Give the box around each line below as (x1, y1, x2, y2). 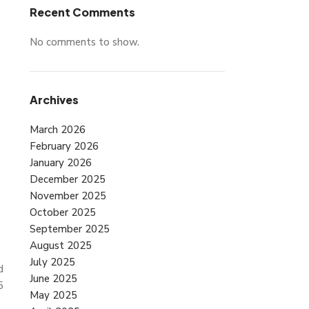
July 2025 (29, 255, 75, 270)
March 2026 (29, 123, 86, 137)
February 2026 (29, 139, 99, 154)
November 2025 (29, 189, 106, 203)
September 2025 (29, 222, 110, 237)
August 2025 (29, 239, 92, 253)
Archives (29, 92, 79, 108)
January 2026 (29, 156, 92, 170)
